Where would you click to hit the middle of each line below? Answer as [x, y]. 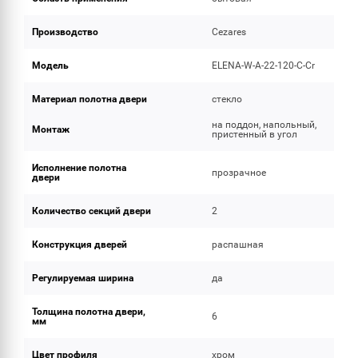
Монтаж [51, 129]
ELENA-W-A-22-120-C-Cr [264, 66]
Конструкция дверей [80, 245]
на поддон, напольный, [265, 125]
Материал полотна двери [89, 99]
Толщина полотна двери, [89, 312]
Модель [50, 66]
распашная [238, 245]
